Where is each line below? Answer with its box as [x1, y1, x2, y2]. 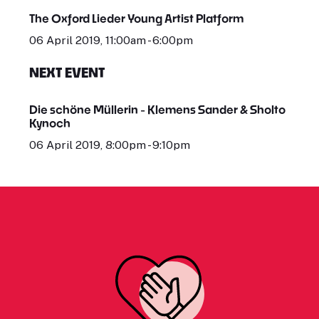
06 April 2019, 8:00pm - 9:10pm [28, 138, 190, 152]
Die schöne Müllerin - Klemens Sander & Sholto [28, 103, 286, 116]
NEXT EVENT [28, 65, 105, 80]
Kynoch [28, 116, 70, 130]
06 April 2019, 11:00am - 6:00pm [28, 33, 193, 47]
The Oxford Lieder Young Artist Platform [28, 11, 244, 25]
